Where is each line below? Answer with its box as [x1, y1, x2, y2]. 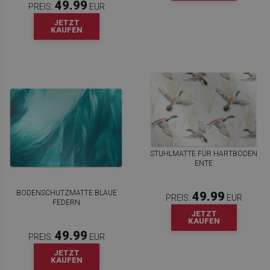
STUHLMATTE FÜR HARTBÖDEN [150, 149, 257, 158]
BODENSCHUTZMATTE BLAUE [16, 189, 117, 198]
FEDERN [52, 198, 80, 207]
